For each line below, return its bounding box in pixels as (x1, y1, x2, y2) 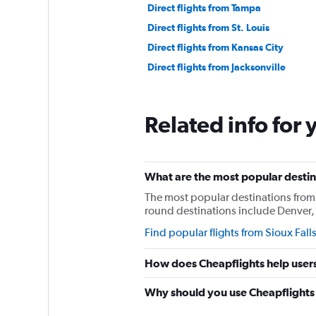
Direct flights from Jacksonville (147, 61, 286, 73)
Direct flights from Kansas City (147, 41, 284, 53)
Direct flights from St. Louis (147, 21, 269, 33)
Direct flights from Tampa (147, 1, 261, 13)
